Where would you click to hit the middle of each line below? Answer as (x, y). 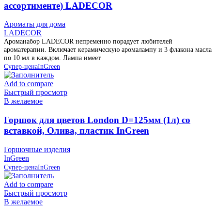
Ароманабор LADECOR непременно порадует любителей (88, 41)
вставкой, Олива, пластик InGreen (77, 131)
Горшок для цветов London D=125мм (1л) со (97, 120)
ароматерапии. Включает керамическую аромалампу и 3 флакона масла (108, 50)
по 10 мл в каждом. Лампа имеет (52, 58)
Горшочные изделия (37, 149)
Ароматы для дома (35, 24)
